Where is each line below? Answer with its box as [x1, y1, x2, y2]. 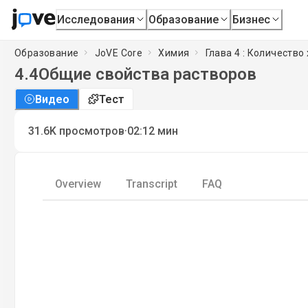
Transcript [126, 177, 177, 190]
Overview [55, 177, 101, 190]
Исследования [57, 12, 135, 26]
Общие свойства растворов [38, 65, 256, 84]
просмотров [59, 124, 124, 137]
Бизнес [232, 12, 271, 26]
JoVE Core [94, 47, 143, 58]
